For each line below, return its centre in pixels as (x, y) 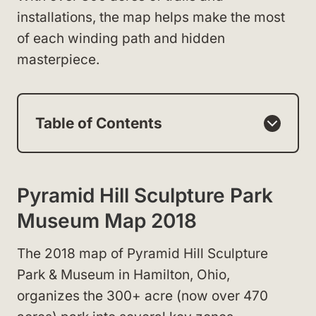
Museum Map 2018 (107, 221)
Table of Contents (99, 123)
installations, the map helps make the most (151, 17)
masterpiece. (58, 60)
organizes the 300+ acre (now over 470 (142, 296)
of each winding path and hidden (121, 38)
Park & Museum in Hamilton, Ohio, (123, 275)
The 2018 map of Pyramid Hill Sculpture (142, 254)
